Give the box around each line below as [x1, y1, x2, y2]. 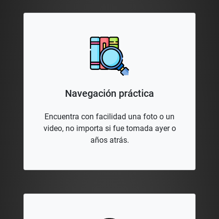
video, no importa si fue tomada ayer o [43, 124, 176, 133]
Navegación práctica [65, 88, 154, 100]
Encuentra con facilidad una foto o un [44, 112, 175, 122]
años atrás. [90, 135, 129, 145]
